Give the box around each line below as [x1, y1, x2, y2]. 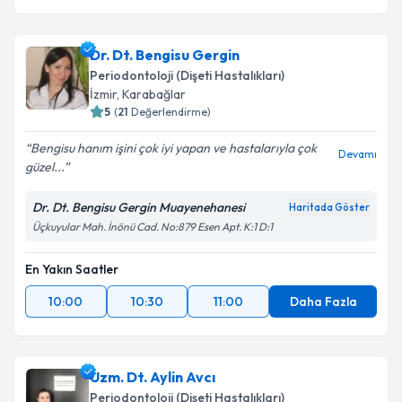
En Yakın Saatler [25, 261, 118, 277]
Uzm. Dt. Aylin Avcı [90, 368, 215, 386]
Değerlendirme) [131, 105, 211, 118]
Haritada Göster [289, 201, 370, 214]
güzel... [25, 159, 64, 175]
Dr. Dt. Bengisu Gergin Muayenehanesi [32, 199, 245, 215]
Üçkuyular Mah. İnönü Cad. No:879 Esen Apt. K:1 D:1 [32, 220, 273, 233]
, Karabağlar [117, 86, 186, 102]
